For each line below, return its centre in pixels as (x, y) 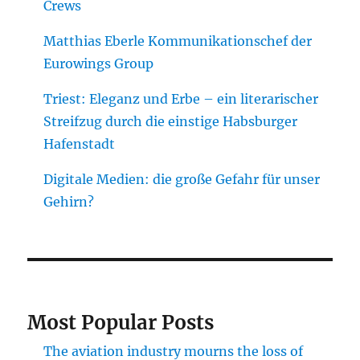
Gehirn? (69, 201)
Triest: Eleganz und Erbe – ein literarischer (181, 98)
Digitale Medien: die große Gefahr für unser (182, 179)
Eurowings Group (99, 63)
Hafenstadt (80, 143)
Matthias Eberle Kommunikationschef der (178, 41)
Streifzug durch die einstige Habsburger (171, 121)
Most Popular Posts (121, 322)
